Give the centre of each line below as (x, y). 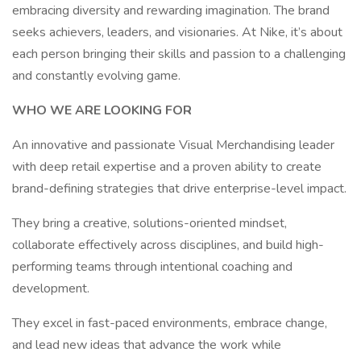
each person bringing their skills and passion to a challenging (179, 54)
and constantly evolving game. (96, 76)
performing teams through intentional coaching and (152, 267)
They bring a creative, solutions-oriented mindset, (149, 223)
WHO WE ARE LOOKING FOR (102, 110)
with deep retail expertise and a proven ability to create (167, 167)
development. (51, 288)
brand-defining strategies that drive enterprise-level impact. (179, 189)
